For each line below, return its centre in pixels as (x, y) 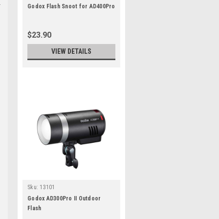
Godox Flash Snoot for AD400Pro (71, 6)
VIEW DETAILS (71, 51)
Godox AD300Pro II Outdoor (64, 198)
